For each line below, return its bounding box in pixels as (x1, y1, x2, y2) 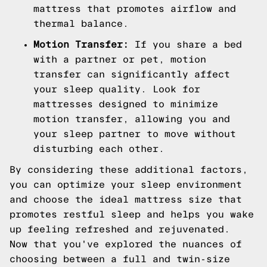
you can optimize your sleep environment (10, 179, 242, 190)
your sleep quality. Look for (33, 84, 200, 94)
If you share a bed (129, 39, 242, 49)
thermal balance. (33, 18, 129, 29)
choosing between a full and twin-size (10, 254, 230, 264)
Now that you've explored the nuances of (10, 239, 242, 249)
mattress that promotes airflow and (33, 4, 236, 14)
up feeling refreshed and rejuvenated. (10, 224, 230, 234)
